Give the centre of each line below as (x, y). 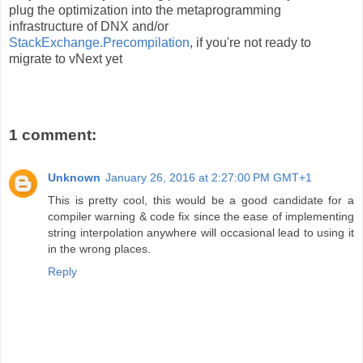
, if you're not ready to (250, 42)
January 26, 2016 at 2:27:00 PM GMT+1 (209, 177)
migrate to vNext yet (66, 58)
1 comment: (53, 135)
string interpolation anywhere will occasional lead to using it (201, 232)
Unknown (74, 177)
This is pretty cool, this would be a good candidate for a (201, 200)
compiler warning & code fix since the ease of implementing (201, 216)
